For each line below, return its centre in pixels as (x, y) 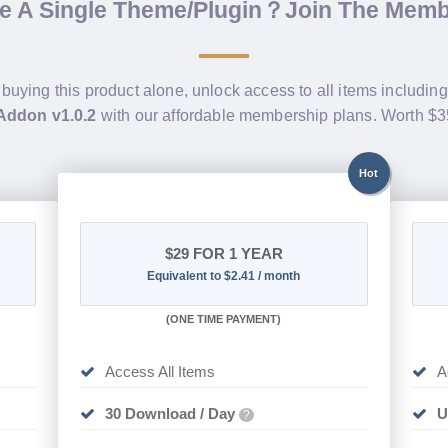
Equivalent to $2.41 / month (224, 276)
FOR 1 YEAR (235, 254)
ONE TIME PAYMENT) (226, 319)
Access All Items (160, 372)
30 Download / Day (170, 414)
